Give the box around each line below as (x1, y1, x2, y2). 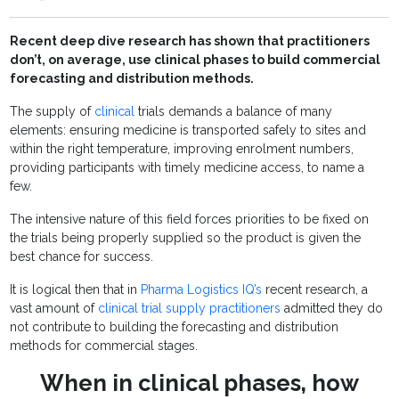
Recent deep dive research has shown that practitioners (10, 34, 370, 49)
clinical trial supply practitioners (98, 301, 281, 316)
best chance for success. (10, 249, 154, 265)
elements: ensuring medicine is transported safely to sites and (10, 123, 367, 138)
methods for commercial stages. (10, 338, 199, 354)
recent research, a (265, 282, 369, 297)
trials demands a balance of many (138, 104, 333, 119)
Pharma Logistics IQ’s (141, 282, 266, 297)
